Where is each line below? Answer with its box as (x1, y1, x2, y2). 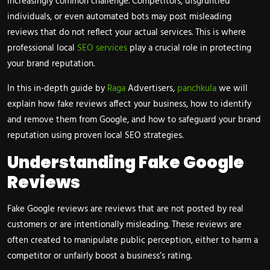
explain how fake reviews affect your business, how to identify (7, 97, 251, 112)
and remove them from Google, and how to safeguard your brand (7, 113, 261, 128)
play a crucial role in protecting (127, 41, 251, 56)
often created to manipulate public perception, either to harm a (7, 233, 258, 248)
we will (216, 81, 248, 96)
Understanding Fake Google (7, 151, 244, 174)
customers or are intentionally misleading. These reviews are (7, 218, 242, 233)
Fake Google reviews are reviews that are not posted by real (7, 202, 243, 217)
